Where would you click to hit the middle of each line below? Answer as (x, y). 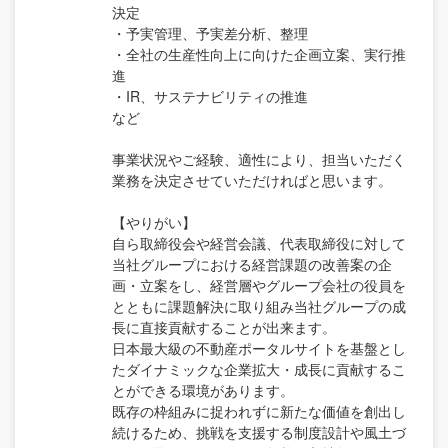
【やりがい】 (154, 222)
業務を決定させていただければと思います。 (252, 180)
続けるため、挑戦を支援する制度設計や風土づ (259, 432)
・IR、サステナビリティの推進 (210, 96)
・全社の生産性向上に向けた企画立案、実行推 (259, 54)
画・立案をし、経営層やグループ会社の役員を (259, 285)
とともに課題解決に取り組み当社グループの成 (259, 306)
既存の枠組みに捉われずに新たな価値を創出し (259, 411)
